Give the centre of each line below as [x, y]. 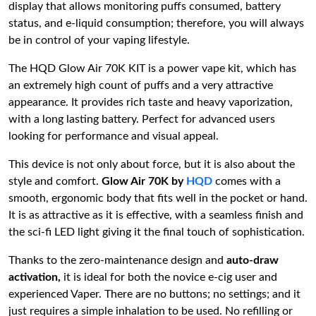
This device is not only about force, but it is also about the [152, 164]
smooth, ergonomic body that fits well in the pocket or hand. [158, 198]
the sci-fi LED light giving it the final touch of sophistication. [157, 232]
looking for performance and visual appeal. [114, 136]
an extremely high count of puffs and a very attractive [141, 85]
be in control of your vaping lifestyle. [99, 40]
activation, [36, 277]
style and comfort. [55, 181]
